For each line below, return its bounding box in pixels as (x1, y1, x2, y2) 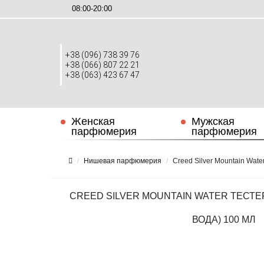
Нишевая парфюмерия (84, 157, 161, 165)
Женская (71, 115, 115, 127)
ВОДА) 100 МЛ (192, 214, 256, 225)
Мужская (191, 115, 235, 127)
